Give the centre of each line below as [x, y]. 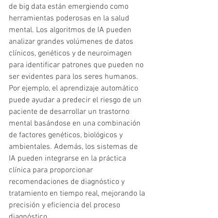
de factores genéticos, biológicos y [67, 136]
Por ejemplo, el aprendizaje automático [74, 89]
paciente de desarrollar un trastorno [70, 112]
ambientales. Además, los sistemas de [74, 147]
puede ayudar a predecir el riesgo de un [76, 100]
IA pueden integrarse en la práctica [68, 159]
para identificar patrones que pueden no [77, 65]
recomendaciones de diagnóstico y [68, 182]
